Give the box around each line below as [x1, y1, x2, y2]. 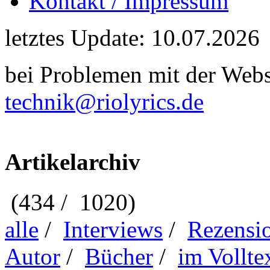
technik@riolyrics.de [5, 89, 204, 115]
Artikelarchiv [5, 149, 140, 175]
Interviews [63, 216, 163, 242]
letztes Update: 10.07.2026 [5, 25, 260, 51]
